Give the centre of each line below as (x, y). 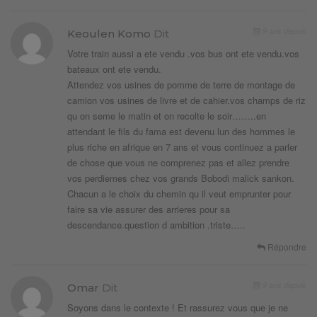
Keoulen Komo (110, 34)
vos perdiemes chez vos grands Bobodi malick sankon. (181, 178)
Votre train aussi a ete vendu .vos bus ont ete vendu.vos (183, 54)
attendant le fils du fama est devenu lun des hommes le (181, 132)
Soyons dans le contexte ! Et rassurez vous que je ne (178, 308)
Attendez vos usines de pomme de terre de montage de (181, 85)
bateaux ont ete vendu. (114, 69)
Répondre (286, 247)
